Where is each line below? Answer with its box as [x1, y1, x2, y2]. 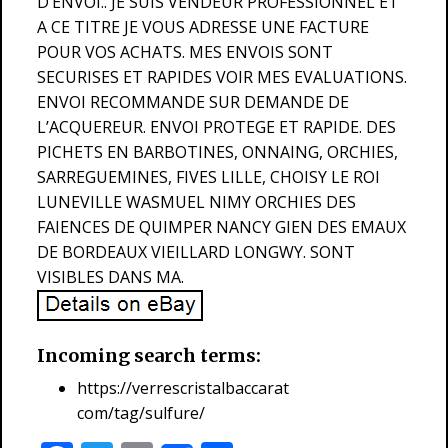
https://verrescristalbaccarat [77, 376, 289, 399]
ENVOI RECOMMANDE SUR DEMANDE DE [37, 91, 349, 113]
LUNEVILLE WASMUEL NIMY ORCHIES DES [37, 191, 356, 213]
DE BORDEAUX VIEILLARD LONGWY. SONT [37, 241, 355, 263]
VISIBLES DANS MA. [37, 266, 184, 288]
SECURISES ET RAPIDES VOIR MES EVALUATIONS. [37, 66, 407, 88]
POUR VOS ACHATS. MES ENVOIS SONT [37, 41, 333, 63]
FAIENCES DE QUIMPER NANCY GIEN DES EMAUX [37, 216, 406, 238]
